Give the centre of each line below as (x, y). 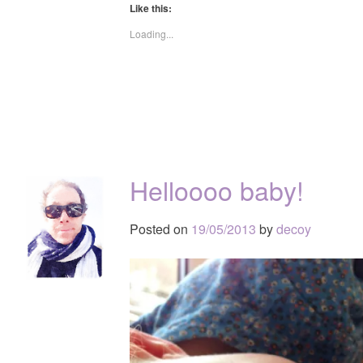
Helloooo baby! (217, 189)
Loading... (152, 33)
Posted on (160, 228)
